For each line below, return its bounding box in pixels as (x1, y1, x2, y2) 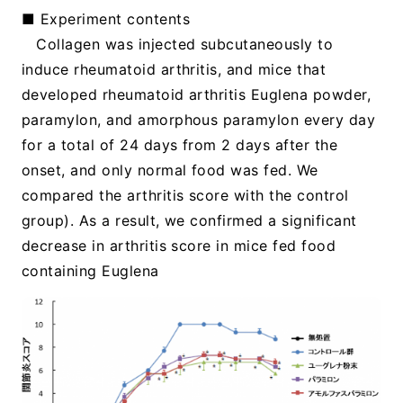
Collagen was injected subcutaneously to (36, 35, 334, 54)
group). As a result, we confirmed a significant (21, 211, 357, 230)
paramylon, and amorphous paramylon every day (21, 111, 376, 130)
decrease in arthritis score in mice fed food (21, 237, 336, 255)
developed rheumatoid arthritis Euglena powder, (21, 85, 371, 104)
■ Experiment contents (21, 10, 190, 29)
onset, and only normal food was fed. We (21, 161, 318, 180)
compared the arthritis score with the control (21, 186, 349, 205)
